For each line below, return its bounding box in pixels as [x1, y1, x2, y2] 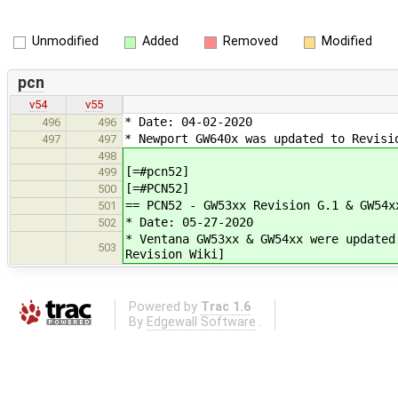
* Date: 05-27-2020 [125, 215, 253, 230]
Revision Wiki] [125, 247, 225, 262]
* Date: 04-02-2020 [124, 115, 252, 130]
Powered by [128, 298, 201, 314]
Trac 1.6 [200, 298, 251, 314]
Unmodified [31, 34, 99, 49]
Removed [222, 34, 278, 49]
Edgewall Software [146, 314, 256, 330]
